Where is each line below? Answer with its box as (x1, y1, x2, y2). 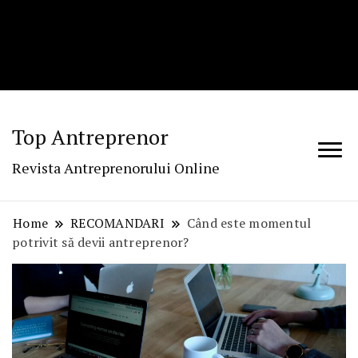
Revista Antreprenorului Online (12, 158, 220, 178)
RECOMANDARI (70, 214, 165, 233)
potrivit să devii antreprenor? (12, 233, 189, 252)
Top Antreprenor (12, 123, 169, 151)
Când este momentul (186, 214, 312, 233)
